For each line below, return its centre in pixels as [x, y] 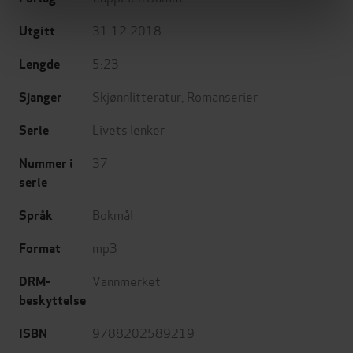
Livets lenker [128, 129]
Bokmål [113, 214]
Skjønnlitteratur [137, 96]
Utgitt [37, 32]
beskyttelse [52, 301]
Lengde [39, 65]
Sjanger [41, 98]
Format [40, 249]
